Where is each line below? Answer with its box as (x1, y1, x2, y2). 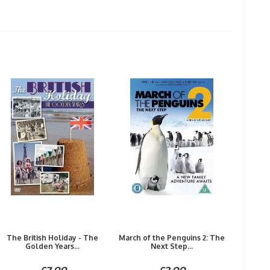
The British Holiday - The (7, 233, 99, 242)
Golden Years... (25, 242, 80, 251)
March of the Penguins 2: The (118, 233, 225, 242)
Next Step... (150, 242, 193, 251)
